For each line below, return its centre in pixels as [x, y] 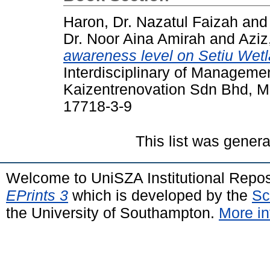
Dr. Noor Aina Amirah [134, 39]
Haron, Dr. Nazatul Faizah [151, 22]
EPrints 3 [37, 195]
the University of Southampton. [112, 212]
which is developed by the [160, 195]
